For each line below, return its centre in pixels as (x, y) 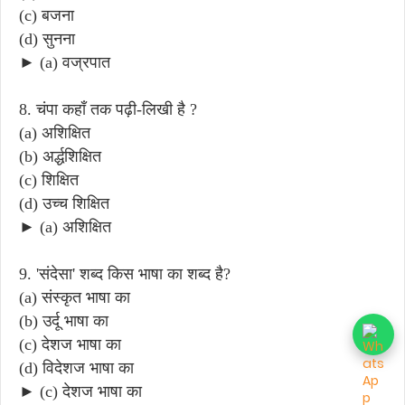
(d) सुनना (47, 38)
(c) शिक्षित (49, 179)
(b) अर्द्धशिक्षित (60, 156)
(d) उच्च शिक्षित (64, 203)
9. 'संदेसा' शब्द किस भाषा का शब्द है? (125, 273)
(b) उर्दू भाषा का (64, 320)
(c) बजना (47, 15)
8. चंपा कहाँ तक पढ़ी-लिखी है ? (108, 109)
